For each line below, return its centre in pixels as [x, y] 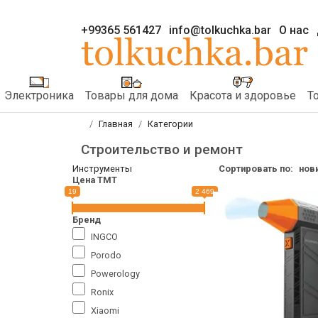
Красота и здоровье [243, 95]
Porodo [106, 255]
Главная [116, 124]
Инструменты [102, 168]
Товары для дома [132, 95]
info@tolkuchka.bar [220, 30]
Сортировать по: [256, 168]
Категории [170, 124]
